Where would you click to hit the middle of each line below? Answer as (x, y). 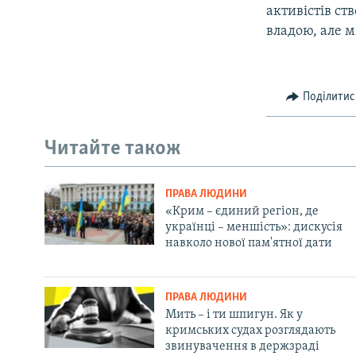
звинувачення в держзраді (242, 346)
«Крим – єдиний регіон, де (242, 211)
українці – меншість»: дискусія (253, 227)
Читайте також (113, 149)
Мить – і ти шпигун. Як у (234, 314)
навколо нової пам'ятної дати (248, 243)
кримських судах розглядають (250, 330)
